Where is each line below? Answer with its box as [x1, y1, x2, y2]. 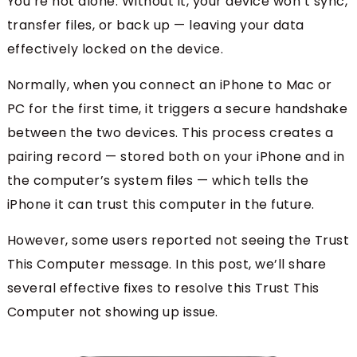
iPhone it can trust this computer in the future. [6, 195, 315, 214]
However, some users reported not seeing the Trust [6, 231, 350, 250]
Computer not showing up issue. [6, 303, 218, 322]
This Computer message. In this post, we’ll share [6, 255, 327, 274]
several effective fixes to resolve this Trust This [6, 279, 320, 298]
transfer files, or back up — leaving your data [6, 16, 304, 35]
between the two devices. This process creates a [6, 124, 334, 143]
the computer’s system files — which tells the [6, 171, 309, 190]
